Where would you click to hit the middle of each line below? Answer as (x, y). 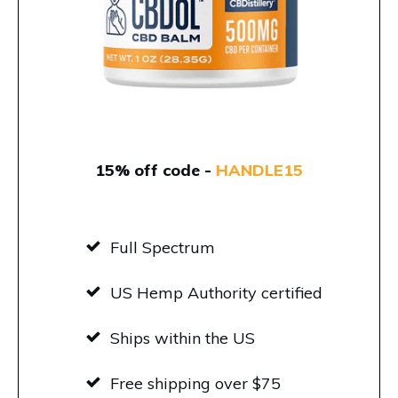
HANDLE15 (259, 171)
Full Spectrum (162, 248)
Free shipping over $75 (195, 384)
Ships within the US (182, 338)
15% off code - (155, 171)
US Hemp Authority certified (216, 293)
